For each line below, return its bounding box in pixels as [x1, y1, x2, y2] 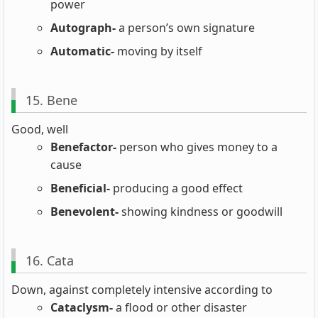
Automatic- [50, 43, 117, 59]
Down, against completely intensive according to [11, 282, 273, 298]
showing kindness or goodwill [119, 204, 283, 220]
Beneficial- [50, 180, 110, 197]
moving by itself [117, 43, 202, 59]
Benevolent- [50, 204, 119, 220]
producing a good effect [110, 180, 243, 197]
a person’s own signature [116, 19, 255, 35]
